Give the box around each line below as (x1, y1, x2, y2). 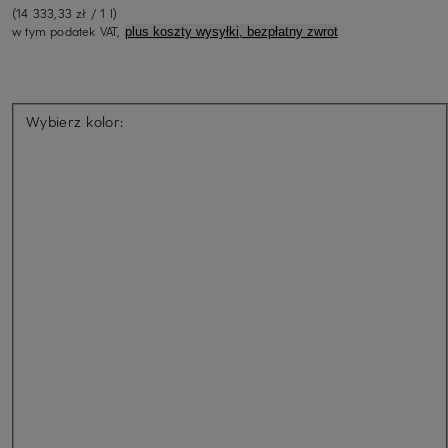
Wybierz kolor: (26, 111, 124, 131)
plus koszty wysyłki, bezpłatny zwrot (124, 23, 338, 39)
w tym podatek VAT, (12, 22, 125, 39)
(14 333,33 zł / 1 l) (12, 4, 117, 21)
